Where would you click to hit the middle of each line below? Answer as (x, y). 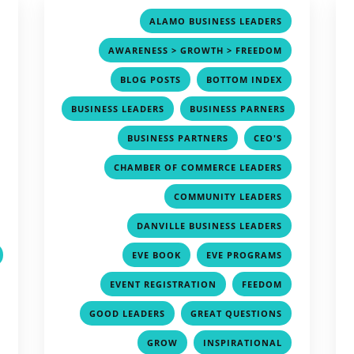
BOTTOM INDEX (245, 79)
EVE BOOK (157, 254)
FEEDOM (262, 284)
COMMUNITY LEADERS (228, 196)
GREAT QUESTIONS (237, 313)
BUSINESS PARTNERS (178, 137)
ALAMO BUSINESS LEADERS (216, 21)
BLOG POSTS (151, 79)
